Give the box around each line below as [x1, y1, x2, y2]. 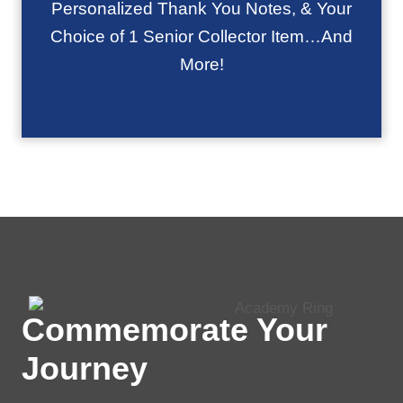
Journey [22, 350, 148, 387]
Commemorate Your [22, 311, 327, 348]
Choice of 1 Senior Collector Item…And [50, 27, 353, 46]
